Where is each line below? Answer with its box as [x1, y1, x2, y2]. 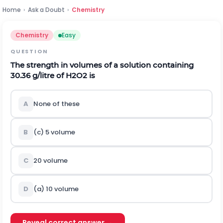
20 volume [33, 156, 68, 165]
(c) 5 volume [33, 127, 75, 137]
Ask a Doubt [28, 5, 65, 14]
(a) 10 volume [33, 184, 79, 194]
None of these [33, 99, 80, 109]
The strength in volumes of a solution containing [10, 60, 194, 70]
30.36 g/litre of [10, 71, 66, 80]
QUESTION [10, 47, 48, 55]
